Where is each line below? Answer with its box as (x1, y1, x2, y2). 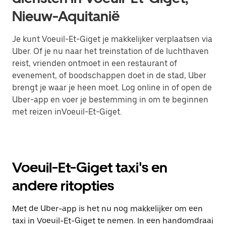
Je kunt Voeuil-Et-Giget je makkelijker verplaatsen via (12, 34, 212, 44)
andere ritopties (12, 177, 114, 195)
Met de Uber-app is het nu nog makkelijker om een (12, 204, 203, 214)
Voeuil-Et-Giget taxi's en (12, 159, 167, 177)
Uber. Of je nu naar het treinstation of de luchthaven (12, 46, 209, 56)
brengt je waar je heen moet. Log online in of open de (12, 83, 212, 93)
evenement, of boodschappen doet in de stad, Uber (12, 71, 206, 81)
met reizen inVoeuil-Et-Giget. (12, 107, 122, 117)
